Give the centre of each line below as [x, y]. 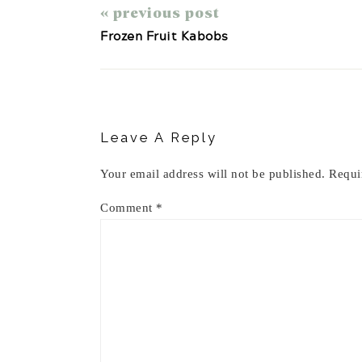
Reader [132, 78]
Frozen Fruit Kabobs [164, 36]
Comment [128, 208]
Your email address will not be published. [213, 174]
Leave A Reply [159, 137]
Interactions [156, 97]
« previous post [160, 12]
